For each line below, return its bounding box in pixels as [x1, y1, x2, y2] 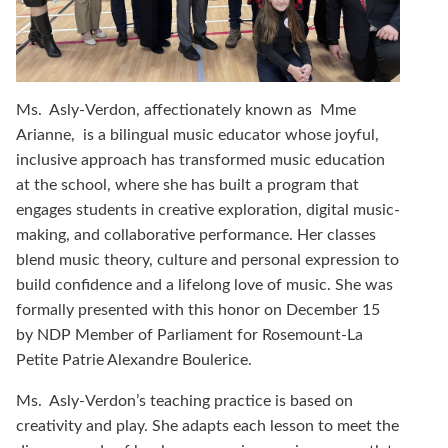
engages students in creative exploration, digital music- [16, 201, 400, 218]
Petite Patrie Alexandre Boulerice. [16, 351, 252, 368]
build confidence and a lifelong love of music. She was [16, 276, 393, 293]
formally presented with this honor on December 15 [16, 301, 380, 318]
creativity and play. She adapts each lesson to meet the [16, 417, 399, 434]
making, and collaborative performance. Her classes [16, 226, 376, 243]
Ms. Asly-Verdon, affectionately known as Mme [16, 101, 356, 118]
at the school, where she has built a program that [16, 176, 359, 193]
